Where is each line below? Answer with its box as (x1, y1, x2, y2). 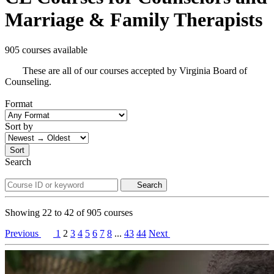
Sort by (5, 120, 33, 131)
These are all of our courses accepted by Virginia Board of (23, 65, 247, 76)
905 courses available (5, 44, 87, 55)
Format (5, 98, 32, 109)
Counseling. (5, 76, 51, 87)
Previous (5, 228, 39, 239)
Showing (5, 207, 42, 218)
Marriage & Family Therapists (5, 9, 262, 31)
